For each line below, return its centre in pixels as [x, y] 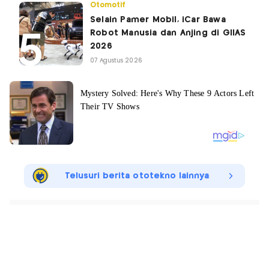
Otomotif [108, 5]
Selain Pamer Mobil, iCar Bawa [158, 20]
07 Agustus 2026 [116, 61]
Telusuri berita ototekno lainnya [137, 176]
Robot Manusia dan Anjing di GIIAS [168, 33]
